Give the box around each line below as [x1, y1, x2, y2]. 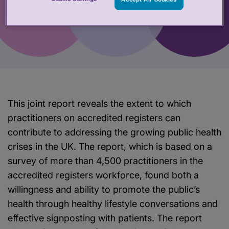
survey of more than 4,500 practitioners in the [8, 155, 203, 166]
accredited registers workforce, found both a [8, 169, 199, 180]
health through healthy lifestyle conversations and [8, 198, 218, 209]
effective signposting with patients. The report [8, 212, 202, 223]
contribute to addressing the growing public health [8, 126, 221, 138]
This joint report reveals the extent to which [8, 98, 191, 109]
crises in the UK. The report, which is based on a [8, 141, 212, 152]
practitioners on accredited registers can [8, 112, 180, 123]
